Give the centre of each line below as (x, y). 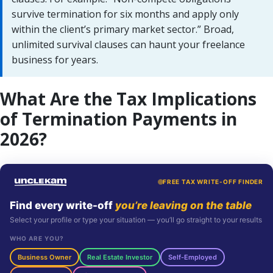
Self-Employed (193, 257)
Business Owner (44, 257)
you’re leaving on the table (183, 205)
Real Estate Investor (120, 257)
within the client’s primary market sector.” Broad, (123, 29)
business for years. (55, 59)
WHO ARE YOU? (37, 238)
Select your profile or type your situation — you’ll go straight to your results (136, 219)
